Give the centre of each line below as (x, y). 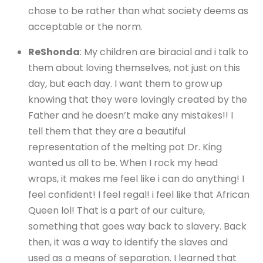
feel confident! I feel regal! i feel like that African (139, 194)
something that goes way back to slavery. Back (137, 226)
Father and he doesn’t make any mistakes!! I (131, 115)
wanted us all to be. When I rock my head (123, 163)
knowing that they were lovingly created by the (138, 99)
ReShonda (54, 52)
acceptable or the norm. (85, 26)
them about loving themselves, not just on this (134, 68)
